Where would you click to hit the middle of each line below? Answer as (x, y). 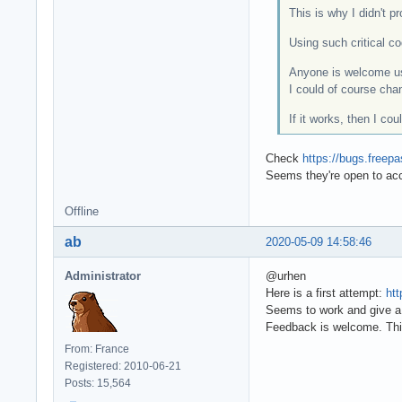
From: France (97, 349)
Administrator (103, 275)
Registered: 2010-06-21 (123, 366)
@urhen (286, 275)
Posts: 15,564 (98, 383)
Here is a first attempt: (326, 293)
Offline (82, 211)
